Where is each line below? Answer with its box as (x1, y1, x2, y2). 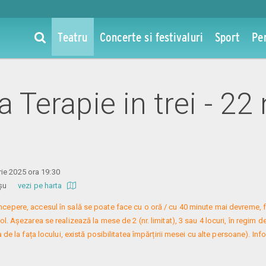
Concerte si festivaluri (99, 30, 203, 44)
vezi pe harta (18, 180, 64, 190)
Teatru (57, 30, 88, 44)
